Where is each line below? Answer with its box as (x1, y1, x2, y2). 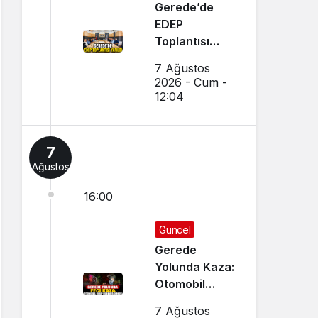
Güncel (159, 223, 191, 236)
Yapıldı (155, 50, 193, 65)
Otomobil (155, 276, 206, 291)
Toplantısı (155, 33, 210, 48)
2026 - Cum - (155, 75, 228, 89)
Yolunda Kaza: (155, 259, 235, 274)
